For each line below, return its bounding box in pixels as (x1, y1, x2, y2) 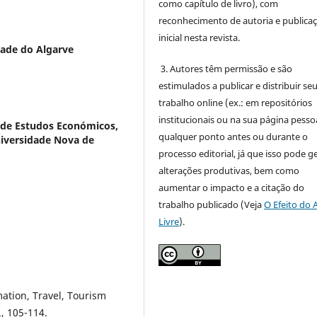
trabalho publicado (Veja (158, 197, 265, 211)
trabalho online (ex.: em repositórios (158, 96, 313, 109)
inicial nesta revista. (158, 30, 241, 44)
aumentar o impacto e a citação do (158, 180, 305, 194)
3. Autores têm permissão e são (158, 62, 293, 75)
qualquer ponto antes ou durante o (158, 129, 309, 143)
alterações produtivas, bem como (158, 163, 300, 177)
